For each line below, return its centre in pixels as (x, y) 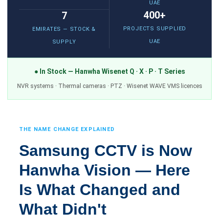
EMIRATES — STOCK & (64, 29)
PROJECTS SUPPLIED (155, 29)
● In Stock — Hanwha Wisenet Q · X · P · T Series (109, 71)
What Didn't (63, 209)
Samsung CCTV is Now (106, 151)
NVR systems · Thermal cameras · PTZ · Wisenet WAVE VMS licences (109, 86)
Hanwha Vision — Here (105, 170)
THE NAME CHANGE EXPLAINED (67, 129)
